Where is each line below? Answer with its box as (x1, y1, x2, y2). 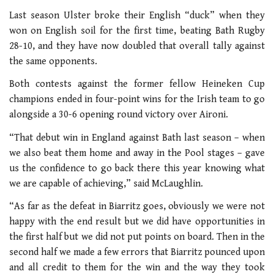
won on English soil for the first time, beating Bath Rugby (9, 24, 265, 37)
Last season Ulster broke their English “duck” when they (9, 9, 265, 21)
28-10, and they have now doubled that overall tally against (9, 40, 265, 52)
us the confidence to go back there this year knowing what (9, 162, 265, 174)
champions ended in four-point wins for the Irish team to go (9, 94, 265, 106)
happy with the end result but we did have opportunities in (9, 216, 265, 228)
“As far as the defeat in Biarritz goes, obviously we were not (9, 201, 265, 213)
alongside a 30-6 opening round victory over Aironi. (9, 109, 228, 121)
